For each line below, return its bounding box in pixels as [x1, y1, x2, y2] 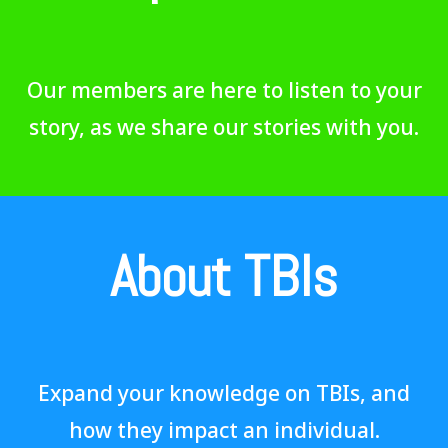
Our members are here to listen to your [26, 75, 422, 104]
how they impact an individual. [68, 415, 380, 444]
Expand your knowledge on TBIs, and [38, 378, 410, 407]
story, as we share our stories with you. [29, 112, 419, 141]
